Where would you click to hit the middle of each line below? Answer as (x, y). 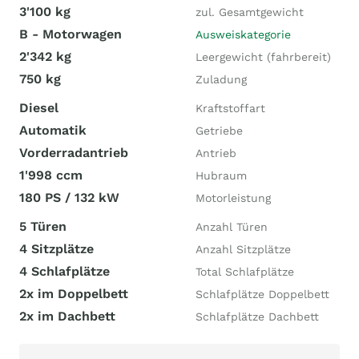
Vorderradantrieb (74, 153)
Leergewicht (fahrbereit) (263, 57)
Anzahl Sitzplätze (243, 249)
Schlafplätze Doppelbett (262, 294)
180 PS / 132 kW (69, 198)
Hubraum (221, 175)
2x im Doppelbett (74, 294)
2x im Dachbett (67, 316)
